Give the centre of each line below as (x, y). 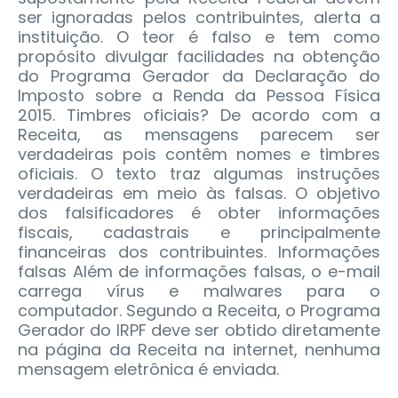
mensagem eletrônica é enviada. (148, 370)
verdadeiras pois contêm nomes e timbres (199, 155)
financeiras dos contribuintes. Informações (199, 252)
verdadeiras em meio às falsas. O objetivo (199, 194)
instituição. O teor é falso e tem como (199, 37)
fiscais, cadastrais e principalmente (199, 233)
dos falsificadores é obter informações (199, 213)
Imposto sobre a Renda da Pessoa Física (199, 96)
